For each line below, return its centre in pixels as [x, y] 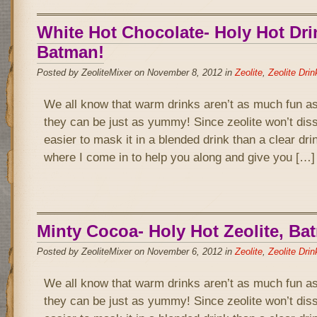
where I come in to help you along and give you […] [179, 157]
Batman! [70, 52]
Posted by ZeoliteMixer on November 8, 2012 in [136, 73]
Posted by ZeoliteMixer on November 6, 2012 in [136, 252]
